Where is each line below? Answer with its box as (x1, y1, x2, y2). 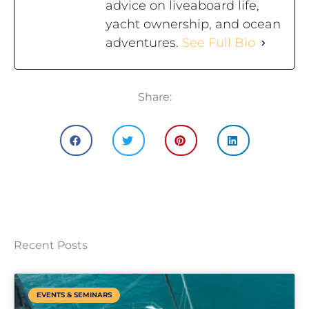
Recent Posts (14, 239, 88, 252)
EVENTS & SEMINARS (37, 290, 112, 300)
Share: (137, 90, 172, 104)
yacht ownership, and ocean (106, 17, 281, 32)
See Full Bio (182, 35, 255, 51)
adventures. (106, 35, 182, 51)
